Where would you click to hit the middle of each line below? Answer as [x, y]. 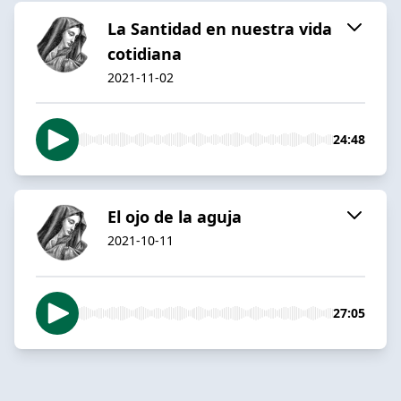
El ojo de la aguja [175, 216]
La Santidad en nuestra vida [220, 28]
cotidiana [145, 53]
